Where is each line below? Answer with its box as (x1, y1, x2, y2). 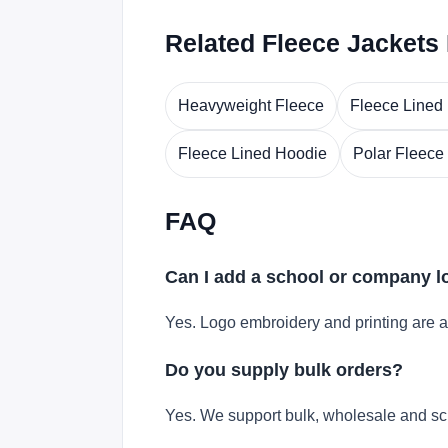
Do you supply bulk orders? (165, 359, 403, 380)
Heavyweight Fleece (178, 97, 324, 114)
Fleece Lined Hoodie (178, 145, 327, 162)
